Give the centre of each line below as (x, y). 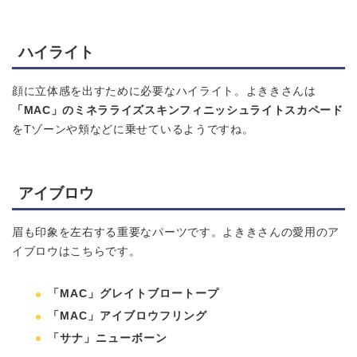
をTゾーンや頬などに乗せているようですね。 (133, 130)
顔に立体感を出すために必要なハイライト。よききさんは (164, 92)
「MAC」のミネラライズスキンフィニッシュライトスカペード (178, 111)
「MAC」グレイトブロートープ (133, 294)
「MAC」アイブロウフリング (127, 316)
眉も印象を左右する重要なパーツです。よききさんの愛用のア (176, 233)
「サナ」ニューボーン (108, 338)
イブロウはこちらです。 (76, 252)
